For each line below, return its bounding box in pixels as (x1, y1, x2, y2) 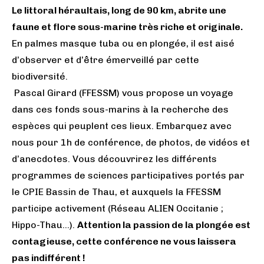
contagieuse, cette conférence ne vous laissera (12, 235, 236, 247)
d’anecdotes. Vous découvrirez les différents (12, 153, 217, 164)
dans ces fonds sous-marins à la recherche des (12, 103, 229, 115)
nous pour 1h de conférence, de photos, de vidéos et (12, 136, 250, 148)
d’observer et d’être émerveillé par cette (12, 54, 199, 65)
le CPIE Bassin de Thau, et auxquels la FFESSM (12, 186, 221, 197)
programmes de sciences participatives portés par (12, 169, 245, 181)
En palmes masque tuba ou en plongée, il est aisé (12, 37, 235, 49)
